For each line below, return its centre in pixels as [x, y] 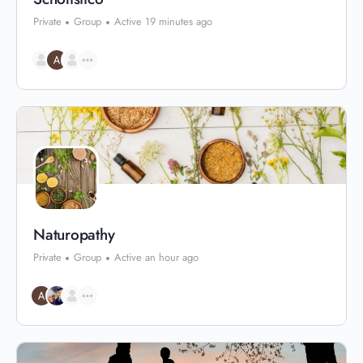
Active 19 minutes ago [164, 21]
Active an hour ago [157, 257]
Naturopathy [74, 235]
